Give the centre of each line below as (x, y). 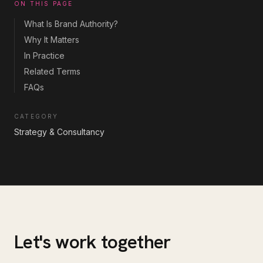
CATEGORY (36, 116)
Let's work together (92, 242)
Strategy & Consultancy (59, 132)
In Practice (44, 55)
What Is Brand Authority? (71, 24)
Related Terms (52, 71)
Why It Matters (52, 40)
